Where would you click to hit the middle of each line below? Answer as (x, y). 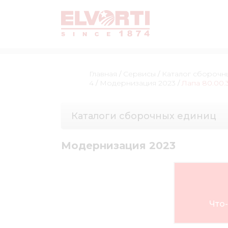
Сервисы (139, 74)
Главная (103, 74)
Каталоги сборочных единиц (144, 116)
